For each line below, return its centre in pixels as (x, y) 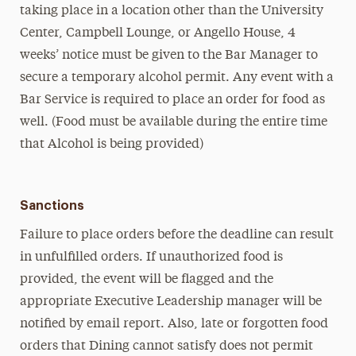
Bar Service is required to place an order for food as (172, 100)
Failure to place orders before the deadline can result (176, 235)
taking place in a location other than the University (171, 11)
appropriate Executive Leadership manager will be (170, 302)
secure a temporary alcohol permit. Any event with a (176, 78)
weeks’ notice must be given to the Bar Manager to (168, 56)
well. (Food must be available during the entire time (173, 122)
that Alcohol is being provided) (111, 145)
